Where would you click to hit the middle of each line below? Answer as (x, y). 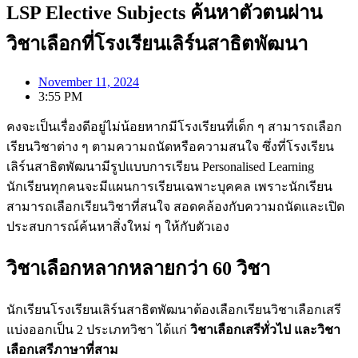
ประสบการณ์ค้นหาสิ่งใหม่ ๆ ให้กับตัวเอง (118, 226)
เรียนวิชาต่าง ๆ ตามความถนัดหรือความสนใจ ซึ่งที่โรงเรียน (170, 146)
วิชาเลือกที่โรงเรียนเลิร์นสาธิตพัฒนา (157, 44)
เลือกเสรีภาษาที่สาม (62, 349)
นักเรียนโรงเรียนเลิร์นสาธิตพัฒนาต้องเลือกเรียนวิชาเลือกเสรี (174, 309)
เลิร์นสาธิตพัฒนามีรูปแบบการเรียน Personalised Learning (160, 166)
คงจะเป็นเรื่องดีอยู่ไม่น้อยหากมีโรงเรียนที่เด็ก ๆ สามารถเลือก (174, 126)
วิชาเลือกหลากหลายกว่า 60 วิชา (138, 268)
